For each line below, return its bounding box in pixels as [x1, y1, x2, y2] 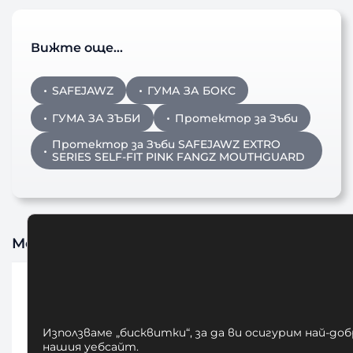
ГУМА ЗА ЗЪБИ [52, 110, 142, 125]
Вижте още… [31, 39, 124, 55]
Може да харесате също [12, 233, 203, 252]
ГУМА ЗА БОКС [147, 83, 236, 98]
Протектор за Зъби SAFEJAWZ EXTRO [52, 137, 281, 151]
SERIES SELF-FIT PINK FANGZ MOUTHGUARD [52, 150, 306, 164]
